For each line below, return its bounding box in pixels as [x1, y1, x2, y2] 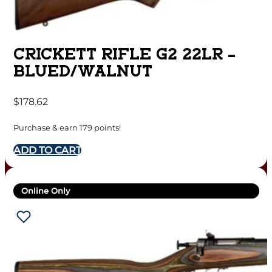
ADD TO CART [13, 144, 81, 157]
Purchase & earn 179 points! [13, 123, 121, 133]
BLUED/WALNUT [13, 64, 152, 80]
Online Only [21, 186, 70, 196]
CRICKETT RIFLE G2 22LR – [13, 47, 236, 63]
